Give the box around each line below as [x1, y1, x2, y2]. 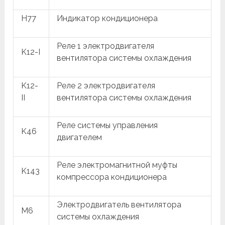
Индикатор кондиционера [57, 14, 158, 23]
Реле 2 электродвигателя [57, 81, 156, 90]
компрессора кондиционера [57, 172, 167, 182]
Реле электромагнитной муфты [57, 160, 178, 170]
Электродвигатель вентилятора [57, 200, 182, 209]
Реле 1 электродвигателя [57, 41, 155, 51]
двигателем [57, 133, 102, 142]
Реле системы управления [57, 121, 158, 130]
